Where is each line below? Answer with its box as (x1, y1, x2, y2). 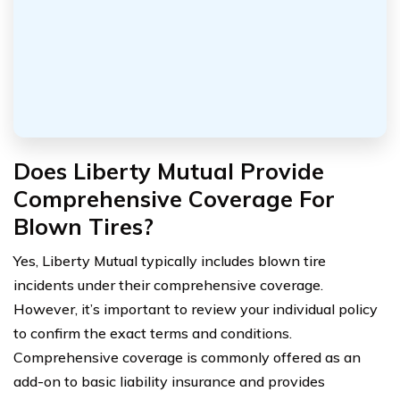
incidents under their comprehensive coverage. (13, 275, 323, 294)
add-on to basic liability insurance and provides (13, 371, 325, 390)
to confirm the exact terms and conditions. (13, 323, 292, 342)
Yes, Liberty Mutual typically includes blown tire (13, 251, 326, 270)
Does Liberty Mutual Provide (13, 156, 324, 185)
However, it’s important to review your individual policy (13, 299, 378, 318)
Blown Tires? (13, 212, 154, 240)
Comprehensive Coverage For (13, 184, 335, 212)
